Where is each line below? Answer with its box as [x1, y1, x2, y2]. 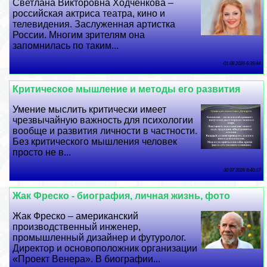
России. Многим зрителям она [13, 30, 145, 41]
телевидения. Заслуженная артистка [13, 19, 176, 30]
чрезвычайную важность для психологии [13, 115, 194, 126]
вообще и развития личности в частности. [13, 126, 198, 136]
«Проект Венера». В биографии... [13, 254, 161, 265]
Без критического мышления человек [13, 136, 178, 147]
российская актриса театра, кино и [13, 8, 166, 19]
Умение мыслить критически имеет [13, 104, 167, 115]
